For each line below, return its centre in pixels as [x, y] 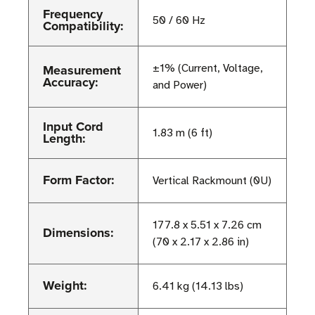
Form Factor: [79, 180]
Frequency [73, 14]
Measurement [82, 71]
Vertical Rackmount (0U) [212, 181]
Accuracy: [71, 83]
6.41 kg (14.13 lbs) [198, 287]
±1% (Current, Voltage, [208, 69]
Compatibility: [83, 26]
